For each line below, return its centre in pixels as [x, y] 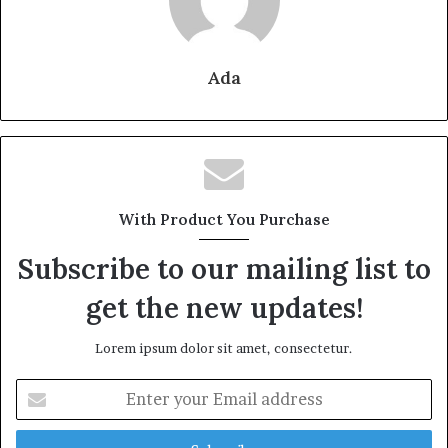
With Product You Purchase [224, 219]
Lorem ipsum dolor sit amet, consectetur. [224, 347]
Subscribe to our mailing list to [224, 268]
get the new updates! [224, 307]
